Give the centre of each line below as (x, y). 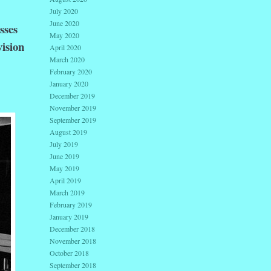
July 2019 (64, 144)
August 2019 (68, 132)
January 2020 (69, 84)
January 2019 (69, 217)
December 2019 (72, 96)
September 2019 (73, 120)
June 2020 (64, 23)
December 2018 (72, 229)
